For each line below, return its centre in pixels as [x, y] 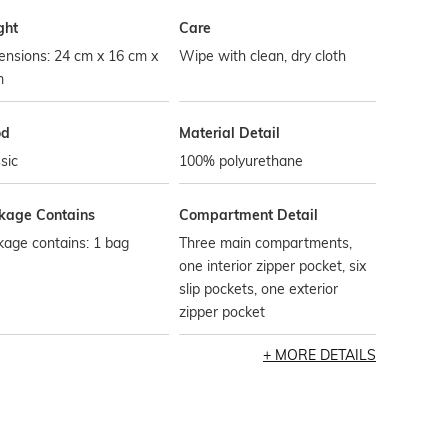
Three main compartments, [266, 243]
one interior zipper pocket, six [273, 266]
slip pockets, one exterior [259, 289]
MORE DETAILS [325, 355]
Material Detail [230, 133]
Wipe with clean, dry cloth [263, 56]
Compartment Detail [249, 215]
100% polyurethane [241, 161]
